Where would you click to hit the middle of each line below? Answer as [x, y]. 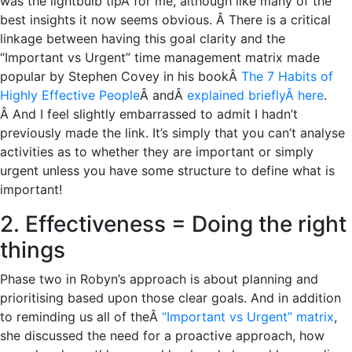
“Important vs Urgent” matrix [248, 316]
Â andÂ [163, 95]
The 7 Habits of [287, 76]
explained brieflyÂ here [255, 95]
